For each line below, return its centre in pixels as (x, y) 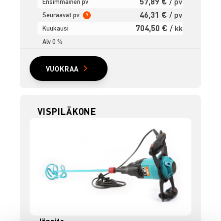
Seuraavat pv (62, 15)
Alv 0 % (53, 41)
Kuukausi (56, 28)
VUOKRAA (62, 68)
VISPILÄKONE (67, 111)
